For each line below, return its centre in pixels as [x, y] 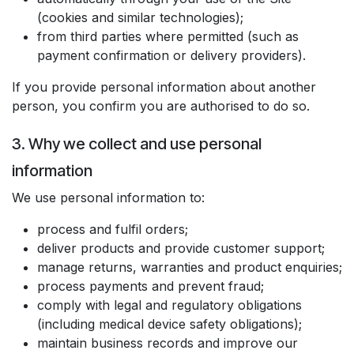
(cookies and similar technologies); [140, 17]
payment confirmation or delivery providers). [171, 55]
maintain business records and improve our [168, 343]
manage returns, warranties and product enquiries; [190, 267]
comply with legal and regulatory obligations [169, 305]
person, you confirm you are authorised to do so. [161, 106]
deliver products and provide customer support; [181, 248]
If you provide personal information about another [164, 87]
